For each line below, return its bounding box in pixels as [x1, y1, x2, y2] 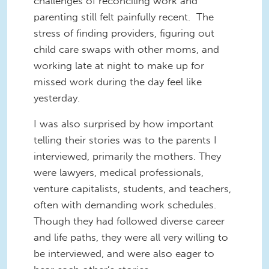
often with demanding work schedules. [34, 199, 219, 211]
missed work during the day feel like [34, 75, 202, 88]
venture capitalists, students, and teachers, [34, 183, 231, 195]
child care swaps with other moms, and [34, 43, 219, 55]
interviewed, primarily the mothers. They [34, 150, 221, 163]
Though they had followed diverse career [34, 215, 225, 228]
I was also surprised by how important [34, 118, 214, 130]
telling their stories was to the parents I [34, 134, 217, 147]
